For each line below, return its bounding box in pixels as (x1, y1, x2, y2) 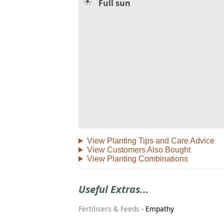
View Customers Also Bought (86, 145, 190, 154)
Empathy (145, 204, 174, 214)
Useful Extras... (78, 182, 149, 196)
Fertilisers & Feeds (78, 204, 139, 214)
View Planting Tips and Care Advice (86, 136, 214, 145)
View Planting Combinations (86, 154, 188, 163)
